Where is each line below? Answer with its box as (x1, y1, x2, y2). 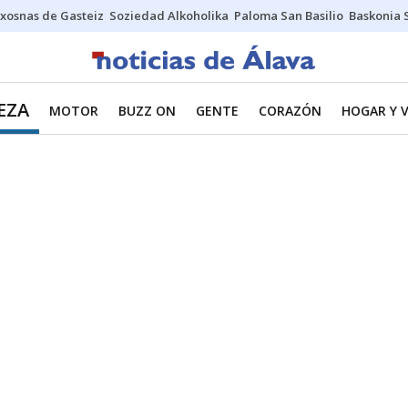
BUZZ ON (118, 102, 176, 119)
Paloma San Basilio (234, 7, 343, 24)
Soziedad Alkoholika (109, 7, 229, 24)
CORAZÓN (259, 102, 321, 119)
